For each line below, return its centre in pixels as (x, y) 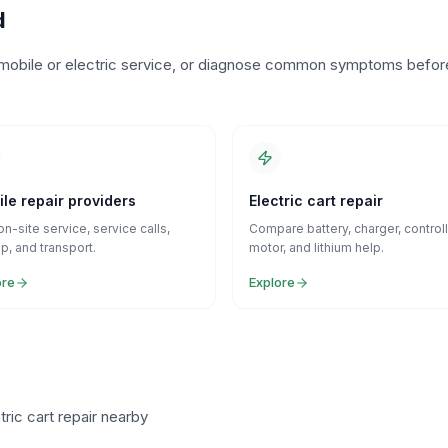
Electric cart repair (316, 200)
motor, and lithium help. (316, 247)
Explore (272, 282)
